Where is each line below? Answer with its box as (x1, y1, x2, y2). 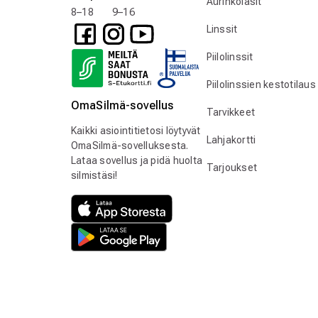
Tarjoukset (206, 162, 258, 174)
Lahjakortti (206, 134, 256, 146)
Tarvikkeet (206, 106, 256, 119)
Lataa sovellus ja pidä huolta (71, 155, 203, 167)
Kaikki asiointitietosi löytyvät (71, 125, 201, 137)
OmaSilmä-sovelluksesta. (71, 140, 189, 152)
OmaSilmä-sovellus (71, 99, 174, 113)
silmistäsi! (71, 170, 118, 182)
